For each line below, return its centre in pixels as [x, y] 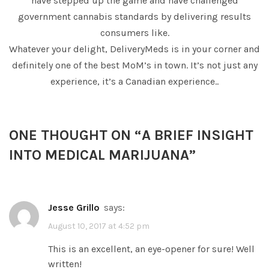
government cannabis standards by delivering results [134, 17]
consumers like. [134, 33]
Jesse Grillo [76, 208]
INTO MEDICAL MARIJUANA [99, 155]
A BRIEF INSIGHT [198, 135]
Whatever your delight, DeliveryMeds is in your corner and [134, 49]
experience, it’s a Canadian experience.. [134, 82]
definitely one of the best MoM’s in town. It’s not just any [134, 65]
